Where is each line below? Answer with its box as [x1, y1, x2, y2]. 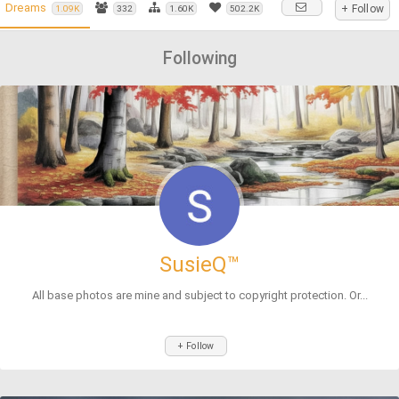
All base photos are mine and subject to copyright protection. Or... [31, 289, 368, 302]
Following [162, 48, 237, 69]
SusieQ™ [159, 252, 240, 277]
